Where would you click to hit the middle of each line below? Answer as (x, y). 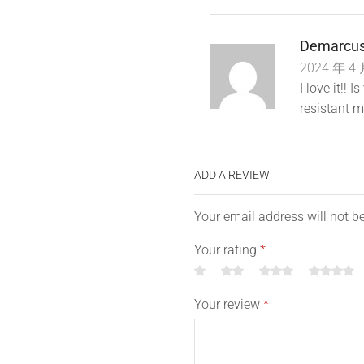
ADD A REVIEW (232, 175)
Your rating (227, 250)
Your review (229, 304)
